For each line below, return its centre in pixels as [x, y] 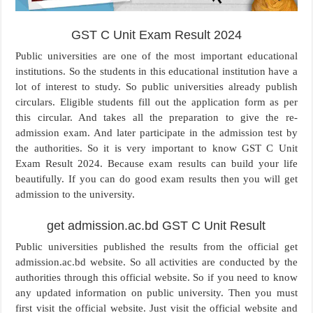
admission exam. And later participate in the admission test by [156, 133]
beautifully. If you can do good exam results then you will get [156, 179]
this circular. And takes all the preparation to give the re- [156, 118]
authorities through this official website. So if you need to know [156, 278]
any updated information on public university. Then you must [156, 293]
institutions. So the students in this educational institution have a [156, 72]
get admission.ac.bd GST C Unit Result [156, 226]
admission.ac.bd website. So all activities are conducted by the [156, 262]
